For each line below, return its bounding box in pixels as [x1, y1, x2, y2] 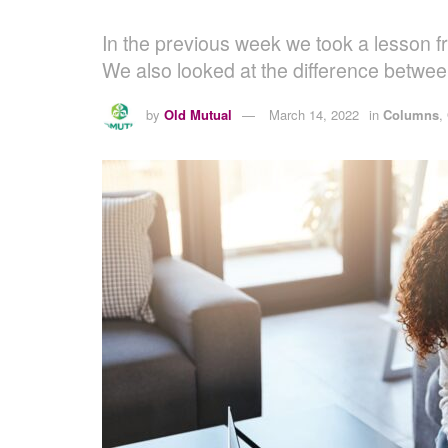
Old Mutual [164, 104, 232, 124]
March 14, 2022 [269, 104, 359, 124]
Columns [383, 104, 439, 124]
